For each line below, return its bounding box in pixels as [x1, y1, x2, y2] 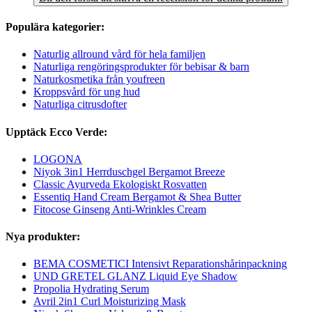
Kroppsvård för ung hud [33, 86, 140, 98]
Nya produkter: [6, 231, 80, 243]
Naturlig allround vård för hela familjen [33, 48, 205, 61]
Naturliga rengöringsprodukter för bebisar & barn [33, 61, 249, 73]
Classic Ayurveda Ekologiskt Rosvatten [33, 178, 207, 190]
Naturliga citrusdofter [33, 98, 127, 111]
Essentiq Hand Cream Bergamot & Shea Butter [33, 190, 241, 203]
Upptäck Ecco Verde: [6, 125, 107, 138]
